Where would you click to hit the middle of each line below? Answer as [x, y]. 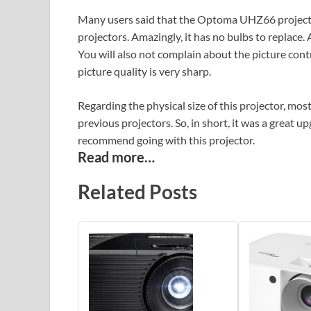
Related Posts [137, 191]
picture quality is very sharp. [144, 71]
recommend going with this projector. [166, 140]
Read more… [116, 157]
